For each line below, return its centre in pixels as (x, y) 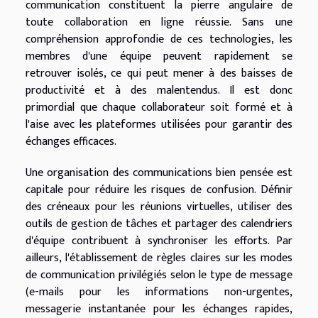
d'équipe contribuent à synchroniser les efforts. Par (159, 241)
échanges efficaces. (71, 141)
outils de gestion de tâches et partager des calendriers (159, 224)
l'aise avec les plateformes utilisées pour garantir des (159, 124)
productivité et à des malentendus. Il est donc (159, 90)
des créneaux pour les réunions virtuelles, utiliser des (159, 207)
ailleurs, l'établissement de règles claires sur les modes (159, 258)
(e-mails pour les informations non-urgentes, (159, 292)
